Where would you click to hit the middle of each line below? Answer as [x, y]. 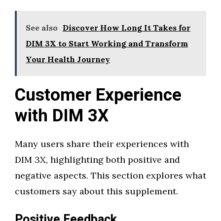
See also [42, 28]
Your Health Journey [68, 59]
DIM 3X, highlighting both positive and [97, 160]
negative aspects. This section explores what [110, 175]
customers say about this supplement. [96, 191]
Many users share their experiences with [102, 144]
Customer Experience [98, 95]
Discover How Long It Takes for [127, 28]
